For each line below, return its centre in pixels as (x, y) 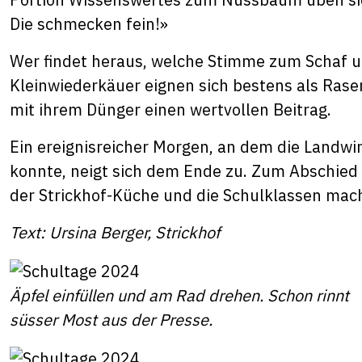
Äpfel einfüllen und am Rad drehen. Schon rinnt (179, 295)
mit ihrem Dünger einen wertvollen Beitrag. (173, 109)
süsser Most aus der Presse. (111, 319)
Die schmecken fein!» (91, 24)
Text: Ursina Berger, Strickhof (115, 232)
